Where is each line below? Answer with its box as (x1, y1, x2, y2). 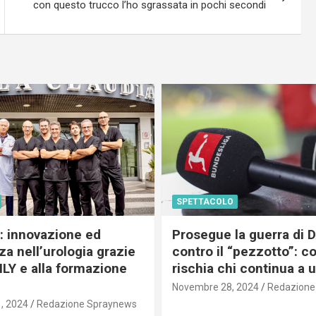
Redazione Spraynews (36, 298, 137, 310)
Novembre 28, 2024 (172, 281, 259, 293)
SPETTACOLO (176, 197, 233, 207)
